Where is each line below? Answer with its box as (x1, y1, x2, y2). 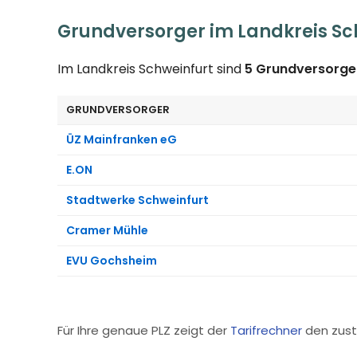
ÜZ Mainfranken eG (66, 131, 177, 147)
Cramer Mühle (66, 222, 148, 238)
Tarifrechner (230, 321, 302, 339)
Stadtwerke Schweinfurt (66, 191, 209, 208)
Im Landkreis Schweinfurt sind (57, 59, 245, 78)
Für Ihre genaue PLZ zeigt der (57, 321, 230, 339)
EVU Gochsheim (66, 252, 157, 269)
